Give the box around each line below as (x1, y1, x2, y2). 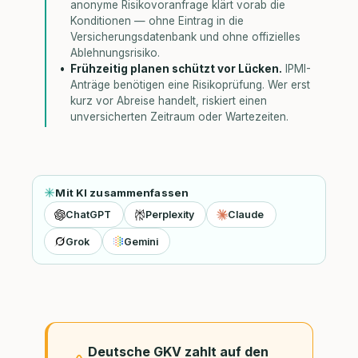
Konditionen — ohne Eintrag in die (70, 14, 245, 28)
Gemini (123, 235, 158, 248)
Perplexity (145, 209, 194, 221)
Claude (228, 209, 265, 221)
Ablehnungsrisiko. (70, 46, 161, 60)
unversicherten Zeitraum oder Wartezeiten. (70, 110, 289, 124)
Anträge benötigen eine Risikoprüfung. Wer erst (70, 78, 311, 92)
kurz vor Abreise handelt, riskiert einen (70, 94, 268, 108)
